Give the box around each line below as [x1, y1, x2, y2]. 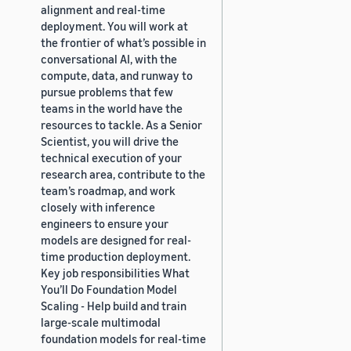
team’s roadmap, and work [41, 183, 175, 197]
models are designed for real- [41, 232, 191, 247]
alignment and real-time [41, 2, 165, 16]
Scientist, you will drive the [41, 133, 179, 148]
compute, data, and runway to [41, 67, 193, 82]
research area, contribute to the [41, 166, 205, 181]
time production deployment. [41, 248, 190, 263]
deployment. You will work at [41, 18, 188, 33]
